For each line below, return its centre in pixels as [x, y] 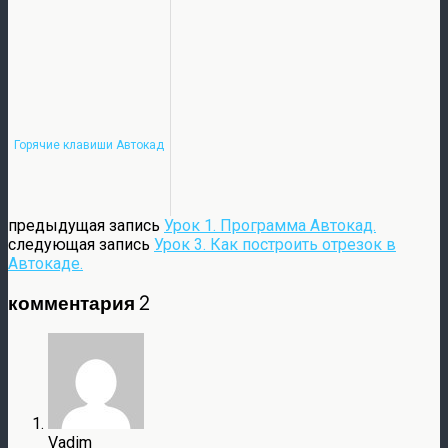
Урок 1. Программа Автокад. [270, 225]
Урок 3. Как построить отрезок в [275, 244]
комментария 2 [79, 302]
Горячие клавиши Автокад [89, 144]
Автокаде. [45, 263]
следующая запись [81, 244]
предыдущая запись [86, 225]
